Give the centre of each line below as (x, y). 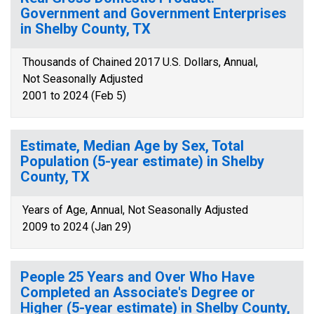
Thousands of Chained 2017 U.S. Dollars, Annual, (140, 62)
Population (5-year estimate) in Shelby (142, 161)
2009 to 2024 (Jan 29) (77, 227)
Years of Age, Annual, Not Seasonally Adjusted (135, 210)
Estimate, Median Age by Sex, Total (132, 146)
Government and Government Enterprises (153, 13)
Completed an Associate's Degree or (138, 292)
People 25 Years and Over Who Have (137, 277)
